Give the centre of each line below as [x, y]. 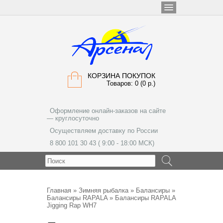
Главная [59, 190]
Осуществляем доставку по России [104, 131]
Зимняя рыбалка [104, 190]
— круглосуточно [73, 118]
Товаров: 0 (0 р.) [131, 83]
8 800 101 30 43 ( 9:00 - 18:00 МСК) [102, 143]
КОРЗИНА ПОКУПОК [121, 76]
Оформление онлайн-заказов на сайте [108, 111]
